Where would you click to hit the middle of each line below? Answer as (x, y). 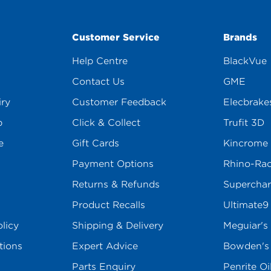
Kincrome (246, 143)
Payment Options (113, 164)
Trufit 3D (244, 123)
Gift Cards (95, 143)
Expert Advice (105, 246)
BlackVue (245, 61)
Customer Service (116, 38)
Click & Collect (106, 123)
